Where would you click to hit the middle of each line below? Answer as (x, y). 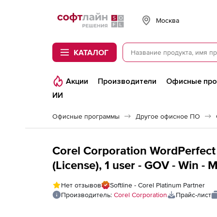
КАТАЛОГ (91, 52)
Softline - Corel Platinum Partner (157, 185)
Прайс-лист (194, 195)
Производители (127, 81)
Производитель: (87, 195)
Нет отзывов (81, 185)
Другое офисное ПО (168, 116)
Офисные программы (86, 116)
